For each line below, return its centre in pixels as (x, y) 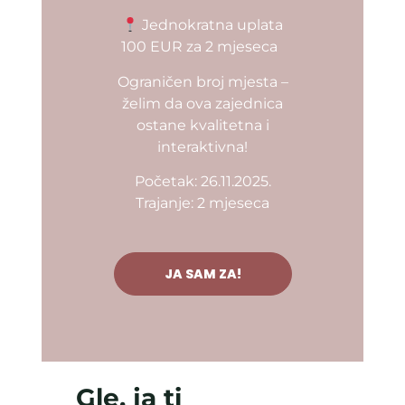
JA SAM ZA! (202, 274)
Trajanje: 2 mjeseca (202, 203)
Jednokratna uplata (211, 25)
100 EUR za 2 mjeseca (202, 47)
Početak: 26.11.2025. (202, 182)
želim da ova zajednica (202, 103)
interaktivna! (202, 146)
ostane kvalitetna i (202, 125)
